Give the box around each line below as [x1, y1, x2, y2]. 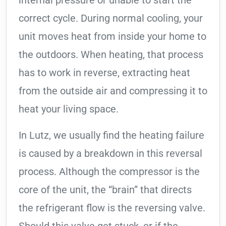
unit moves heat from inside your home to [19, 30, 206, 43]
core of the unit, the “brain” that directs [19, 184, 192, 196]
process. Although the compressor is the [19, 165, 200, 178]
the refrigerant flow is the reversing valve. [19, 202, 205, 214]
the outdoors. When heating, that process [19, 48, 203, 61]
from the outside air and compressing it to [19, 85, 207, 97]
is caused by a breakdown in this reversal [19, 147, 202, 160]
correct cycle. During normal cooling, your [19, 12, 203, 25]
